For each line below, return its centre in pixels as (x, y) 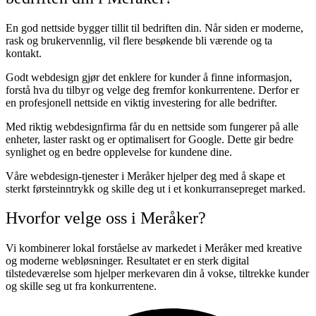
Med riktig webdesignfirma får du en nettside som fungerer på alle (152, 126)
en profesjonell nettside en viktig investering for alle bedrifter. (141, 102)
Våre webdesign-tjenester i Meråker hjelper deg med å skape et (145, 176)
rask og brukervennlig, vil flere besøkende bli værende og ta (139, 40)
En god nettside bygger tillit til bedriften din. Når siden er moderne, (154, 28)
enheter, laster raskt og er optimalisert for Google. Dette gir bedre (150, 139)
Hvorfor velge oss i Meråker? (106, 218)
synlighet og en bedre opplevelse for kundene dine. (119, 152)
